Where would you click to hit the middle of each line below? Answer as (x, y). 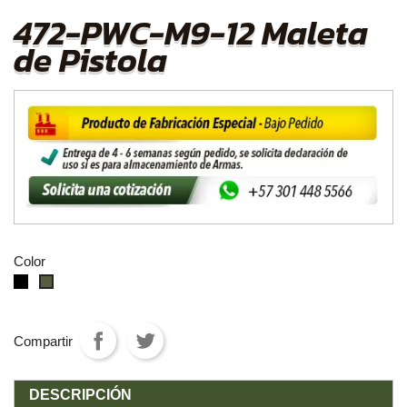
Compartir (43, 342)
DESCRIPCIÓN (80, 394)
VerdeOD (77, 282)
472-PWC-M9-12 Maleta (191, 33)
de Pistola (90, 60)
